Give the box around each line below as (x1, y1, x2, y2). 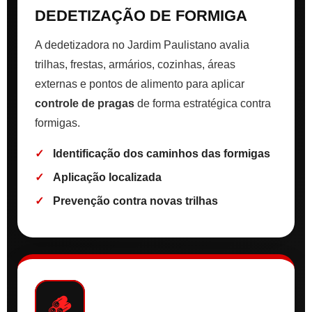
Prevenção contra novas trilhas (53, 195, 218, 208)
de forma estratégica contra (134, 97, 271, 110)
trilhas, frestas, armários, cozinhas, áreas (35, 58, 235, 71)
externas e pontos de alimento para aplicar (35, 78, 244, 91)
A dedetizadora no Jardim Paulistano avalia (35, 39, 249, 52)
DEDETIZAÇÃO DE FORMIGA (35, 7, 247, 25)
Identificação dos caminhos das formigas (53, 148, 270, 160)
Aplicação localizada (53, 171, 162, 184)
